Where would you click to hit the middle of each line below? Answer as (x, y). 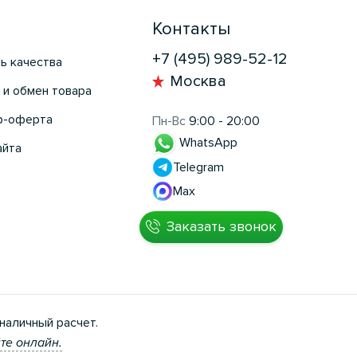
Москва (198, 82)
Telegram (198, 167)
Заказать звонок (221, 227)
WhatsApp (206, 142)
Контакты (191, 29)
